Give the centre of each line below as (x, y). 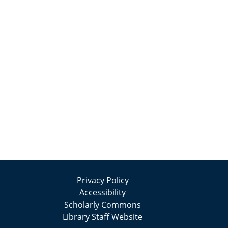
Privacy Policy (103, 180)
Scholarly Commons (103, 205)
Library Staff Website (103, 217)
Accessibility (103, 192)
